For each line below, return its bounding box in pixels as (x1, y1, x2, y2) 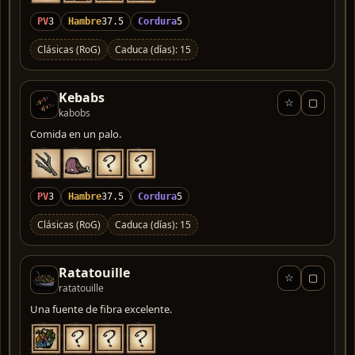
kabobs (59, 105, 90, 120)
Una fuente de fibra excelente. (30, 301, 172, 316)
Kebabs (59, 88, 105, 106)
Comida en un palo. (30, 126, 121, 141)
